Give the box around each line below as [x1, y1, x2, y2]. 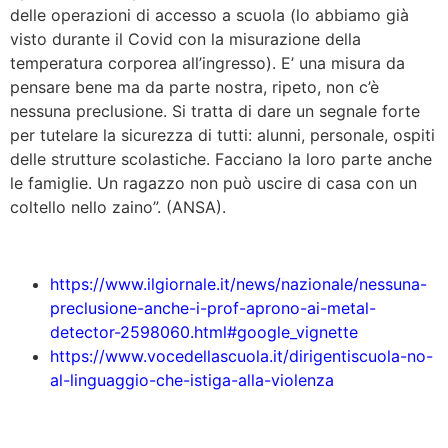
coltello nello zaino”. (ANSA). [10, 196, 226, 217]
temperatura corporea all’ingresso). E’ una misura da [10, 52, 405, 73]
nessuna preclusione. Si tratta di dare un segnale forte [10, 100, 420, 121]
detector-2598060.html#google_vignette [50, 321, 358, 342]
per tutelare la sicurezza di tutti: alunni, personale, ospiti [10, 124, 435, 145]
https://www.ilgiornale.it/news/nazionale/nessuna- [50, 273, 427, 294]
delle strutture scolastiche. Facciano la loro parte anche [10, 148, 432, 169]
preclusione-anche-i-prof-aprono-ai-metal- [50, 297, 376, 318]
